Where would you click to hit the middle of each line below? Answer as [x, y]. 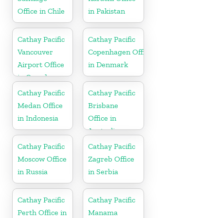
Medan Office [40, 105]
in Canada [34, 77]
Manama [103, 212]
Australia [104, 130]
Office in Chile [41, 11]
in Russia [33, 171]
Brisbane [103, 105]
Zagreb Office [111, 159]
